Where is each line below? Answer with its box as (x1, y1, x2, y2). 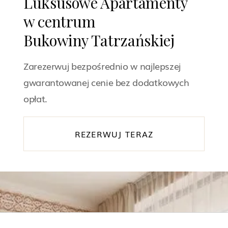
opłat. (23, 91, 47, 105)
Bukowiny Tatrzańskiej (23, 30, 175, 50)
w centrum (23, 11, 96, 31)
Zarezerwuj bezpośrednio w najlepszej (23, 59, 181, 72)
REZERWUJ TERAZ (74, 127, 154, 140)
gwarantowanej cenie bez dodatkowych (23, 75, 189, 89)
